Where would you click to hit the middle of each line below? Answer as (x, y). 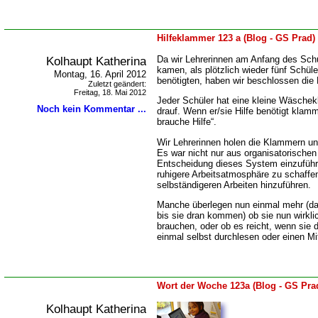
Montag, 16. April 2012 (100, 74)
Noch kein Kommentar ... (92, 109)
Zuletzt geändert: (117, 84)
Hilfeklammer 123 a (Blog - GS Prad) (236, 38)
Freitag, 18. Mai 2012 (110, 92)
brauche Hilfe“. (187, 122)
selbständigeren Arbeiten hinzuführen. (234, 185)
